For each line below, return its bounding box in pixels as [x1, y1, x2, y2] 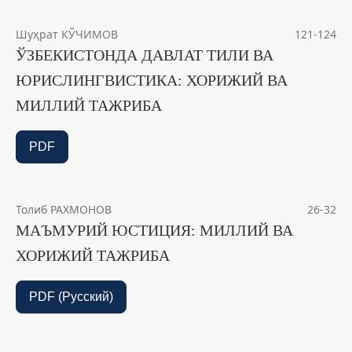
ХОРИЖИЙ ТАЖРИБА [16, 247, 170, 265]
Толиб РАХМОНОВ [16, 202, 112, 218]
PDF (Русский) [29, 290, 113, 304]
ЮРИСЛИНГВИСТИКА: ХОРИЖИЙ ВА [16, 71, 288, 90]
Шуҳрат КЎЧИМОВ [16, 27, 118, 42]
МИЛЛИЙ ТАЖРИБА [16, 97, 162, 115]
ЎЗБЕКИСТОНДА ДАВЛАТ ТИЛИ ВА [16, 46, 273, 64]
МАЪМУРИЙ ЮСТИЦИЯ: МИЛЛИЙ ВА [16, 222, 293, 240]
